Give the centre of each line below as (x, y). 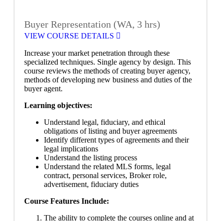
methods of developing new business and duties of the (108, 79)
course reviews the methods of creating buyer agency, (107, 71)
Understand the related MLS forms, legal (107, 166)
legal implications (72, 148)
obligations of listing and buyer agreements (112, 131)
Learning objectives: (58, 105)
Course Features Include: (67, 201)
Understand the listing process (92, 157)
